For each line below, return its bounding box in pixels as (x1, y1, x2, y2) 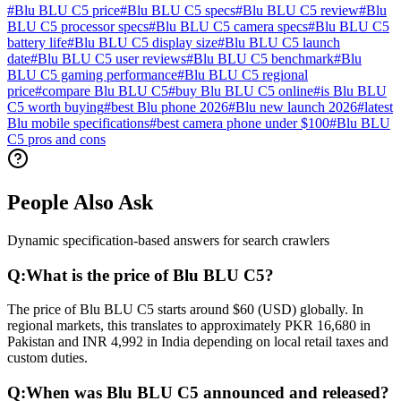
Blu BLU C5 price (14, 3, 120, 19)
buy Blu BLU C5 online (175, 83, 313, 99)
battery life (7, 35, 67, 51)
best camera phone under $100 (157, 115, 329, 132)
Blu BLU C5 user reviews (38, 51, 186, 67)
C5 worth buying (7, 99, 104, 115)
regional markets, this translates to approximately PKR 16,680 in (7, 318, 371, 334)
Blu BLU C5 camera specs (156, 19, 308, 35)
